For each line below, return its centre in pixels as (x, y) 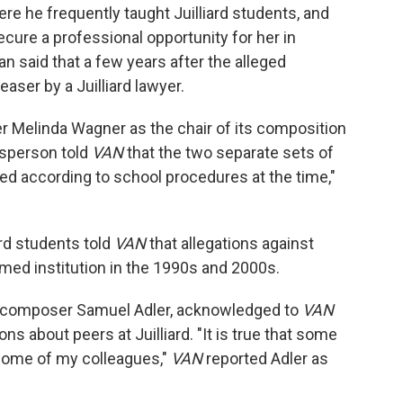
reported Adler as (265, 358)
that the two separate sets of (228, 152)
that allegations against (230, 243)
